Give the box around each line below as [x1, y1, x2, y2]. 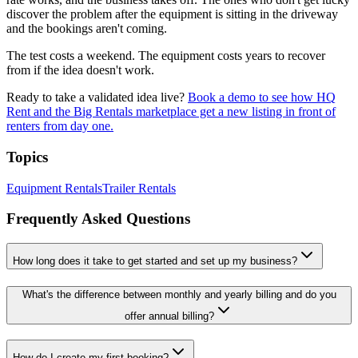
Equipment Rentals [6, 181, 102, 195]
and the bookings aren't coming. [6, 22, 167, 36]
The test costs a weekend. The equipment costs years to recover [6, 49, 325, 63]
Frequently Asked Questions [6, 210, 190, 228]
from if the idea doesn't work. [6, 63, 154, 78]
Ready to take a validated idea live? [6, 90, 188, 105]
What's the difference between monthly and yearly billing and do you [22, 288, 336, 300]
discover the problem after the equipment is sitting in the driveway [6, 7, 338, 22]
